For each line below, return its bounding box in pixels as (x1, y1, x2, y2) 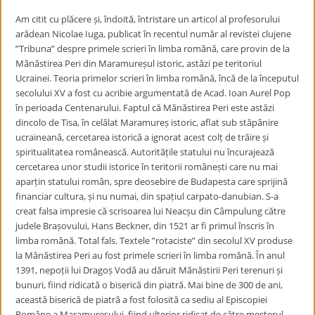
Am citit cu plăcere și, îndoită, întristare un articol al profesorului (15, 13, 281, 25)
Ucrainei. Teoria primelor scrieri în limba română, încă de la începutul (15, 72, 300, 84)
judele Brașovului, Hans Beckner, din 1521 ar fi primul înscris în (15, 219, 275, 232)
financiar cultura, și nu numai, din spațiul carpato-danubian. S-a (15, 190, 279, 202)
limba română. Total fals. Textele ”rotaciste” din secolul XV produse (15, 234, 293, 247)
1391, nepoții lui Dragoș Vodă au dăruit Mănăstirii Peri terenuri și (15, 264, 283, 276)
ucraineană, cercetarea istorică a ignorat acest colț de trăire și (15, 131, 269, 143)
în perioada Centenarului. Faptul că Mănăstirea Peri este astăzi (15, 101, 275, 114)
